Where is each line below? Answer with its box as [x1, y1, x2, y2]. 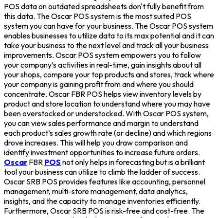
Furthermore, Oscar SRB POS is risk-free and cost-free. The [4, 205, 204, 216]
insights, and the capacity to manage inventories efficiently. [4, 196, 200, 206]
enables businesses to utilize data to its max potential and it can [4, 30, 214, 40]
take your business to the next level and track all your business [4, 40, 209, 50]
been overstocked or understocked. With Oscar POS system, [4, 108, 209, 118]
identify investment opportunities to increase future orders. [4, 147, 200, 157]
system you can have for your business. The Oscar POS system [4, 20, 213, 31]
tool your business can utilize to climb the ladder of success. [4, 166, 200, 177]
